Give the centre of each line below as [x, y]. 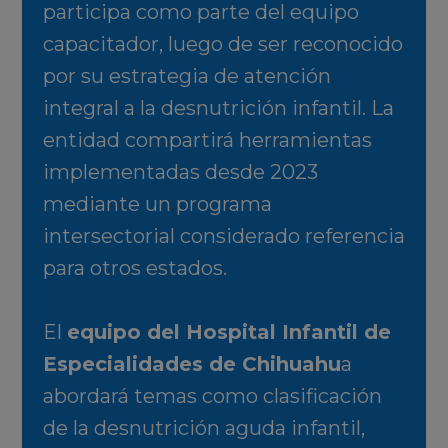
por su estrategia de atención [186, 76]
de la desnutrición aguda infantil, [203, 428]
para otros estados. [134, 268]
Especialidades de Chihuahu [191, 364]
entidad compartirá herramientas [207, 140]
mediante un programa [157, 204]
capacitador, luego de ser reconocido [222, 44]
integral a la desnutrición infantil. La [218, 108]
